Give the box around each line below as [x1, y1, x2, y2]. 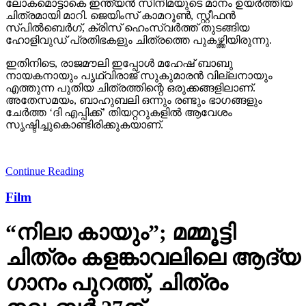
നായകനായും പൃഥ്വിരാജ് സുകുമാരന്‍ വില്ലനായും [5, 44, 273, 57]
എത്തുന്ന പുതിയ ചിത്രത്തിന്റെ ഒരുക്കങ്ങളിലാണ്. [5, 57, 255, 69]
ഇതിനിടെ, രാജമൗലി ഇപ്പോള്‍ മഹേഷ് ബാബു [5, 32, 233, 44]
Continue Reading [5, 140, 84, 152]
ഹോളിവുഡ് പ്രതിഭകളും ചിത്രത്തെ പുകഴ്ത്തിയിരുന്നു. [5, 9, 272, 21]
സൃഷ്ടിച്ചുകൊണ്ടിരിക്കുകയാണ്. [5, 94, 163, 106]
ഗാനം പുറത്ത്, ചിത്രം [5, 245, 227, 270]
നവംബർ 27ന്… [5, 270, 165, 296]
